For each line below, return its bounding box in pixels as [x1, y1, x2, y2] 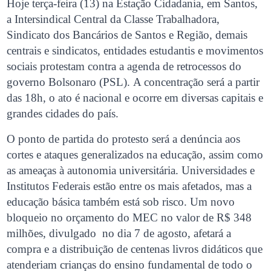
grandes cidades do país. [7, 106, 119, 120]
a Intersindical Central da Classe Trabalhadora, [7, 12, 220, 25]
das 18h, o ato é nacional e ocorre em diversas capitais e [7, 91, 264, 104]
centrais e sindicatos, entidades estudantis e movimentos [7, 44, 264, 57]
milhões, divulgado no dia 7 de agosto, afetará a [7, 226, 232, 240]
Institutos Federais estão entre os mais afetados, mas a [7, 179, 252, 192]
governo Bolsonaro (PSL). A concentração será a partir [7, 75, 260, 88]
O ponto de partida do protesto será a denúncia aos [7, 132, 241, 145]
